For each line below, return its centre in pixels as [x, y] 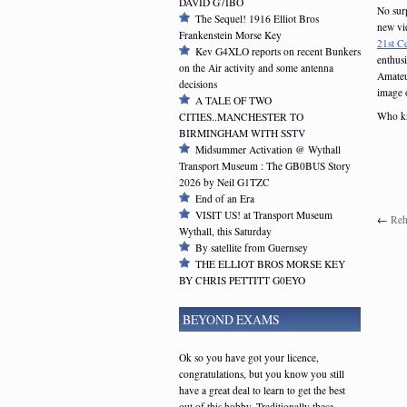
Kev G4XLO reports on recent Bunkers [278, 52]
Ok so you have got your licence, [249, 358]
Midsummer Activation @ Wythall [268, 150]
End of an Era [225, 199]
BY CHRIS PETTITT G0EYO [242, 281]
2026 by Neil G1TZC [224, 183]
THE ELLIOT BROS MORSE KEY [270, 264]
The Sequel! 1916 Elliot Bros [257, 19]
